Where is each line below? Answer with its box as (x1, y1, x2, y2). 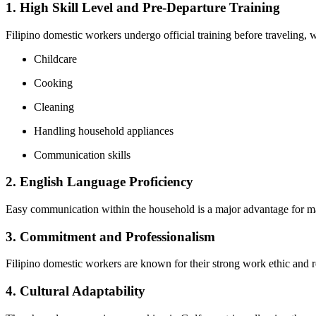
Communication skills (34, 148, 130, 161)
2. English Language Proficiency (6, 174, 193, 190)
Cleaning (34, 100, 74, 113)
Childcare (34, 52, 77, 65)
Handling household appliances (34, 124, 174, 137)
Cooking (34, 76, 73, 89)
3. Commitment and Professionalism (6, 229, 215, 244)
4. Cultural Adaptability (6, 284, 145, 299)
